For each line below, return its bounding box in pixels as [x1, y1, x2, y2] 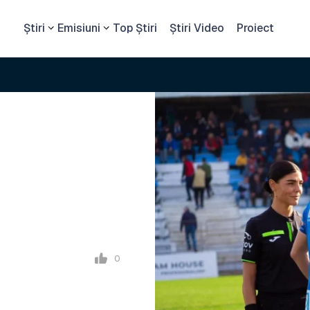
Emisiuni [57, 21, 100, 35]
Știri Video [170, 21, 224, 35]
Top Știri [113, 21, 157, 35]
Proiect [237, 21, 274, 35]
